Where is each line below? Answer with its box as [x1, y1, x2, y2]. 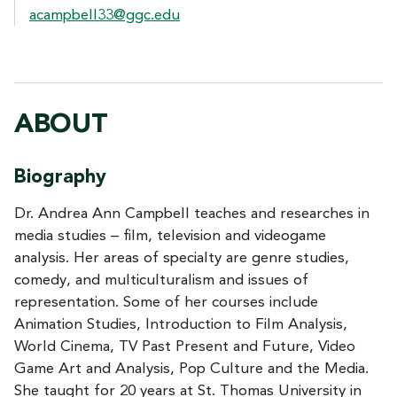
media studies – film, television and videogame [14, 228, 326, 244]
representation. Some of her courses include [14, 294, 318, 310]
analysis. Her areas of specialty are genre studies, [14, 250, 349, 266]
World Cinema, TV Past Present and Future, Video [14, 339, 355, 354]
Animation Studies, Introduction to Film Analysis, [14, 316, 347, 332]
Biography [14, 167, 106, 187]
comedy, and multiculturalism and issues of [14, 272, 308, 288]
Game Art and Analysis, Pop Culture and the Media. [14, 361, 369, 377]
